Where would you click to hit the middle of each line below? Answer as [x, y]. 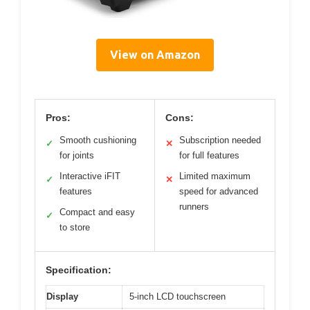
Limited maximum [215, 176]
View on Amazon [155, 55]
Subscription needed [220, 140]
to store [75, 228]
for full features [209, 156]
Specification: [79, 270]
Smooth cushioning [98, 140]
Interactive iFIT [90, 176]
